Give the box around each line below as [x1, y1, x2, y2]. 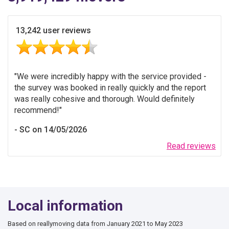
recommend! [14, 105, 59, 115]
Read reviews [167, 141, 216, 151]
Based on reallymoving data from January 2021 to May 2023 [8, 219, 183, 227]
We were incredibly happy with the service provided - [17, 71, 207, 81]
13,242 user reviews [16, 25, 91, 35]
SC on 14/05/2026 [19, 124, 87, 134]
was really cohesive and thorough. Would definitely [14, 94, 195, 104]
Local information [8, 197, 123, 214]
